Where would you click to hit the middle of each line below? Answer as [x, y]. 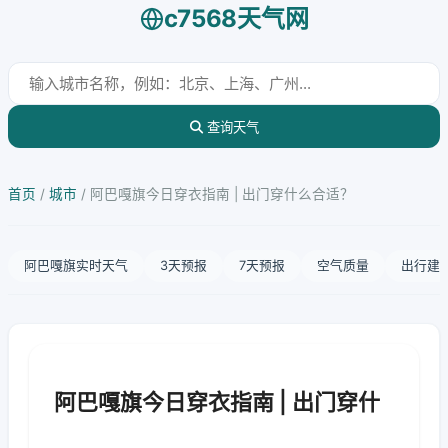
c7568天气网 [236, 18]
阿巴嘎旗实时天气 [76, 265]
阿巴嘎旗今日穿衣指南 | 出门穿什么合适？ [222, 194]
